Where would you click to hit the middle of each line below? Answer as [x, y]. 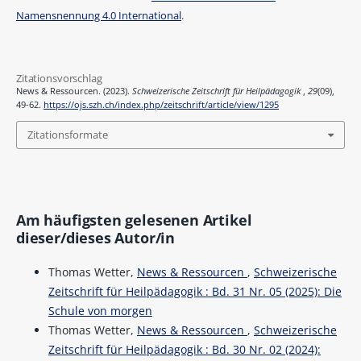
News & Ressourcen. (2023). [74, 91]
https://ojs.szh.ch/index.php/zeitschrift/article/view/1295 [161, 105]
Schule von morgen [100, 311]
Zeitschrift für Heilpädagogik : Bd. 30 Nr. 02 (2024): [184, 350]
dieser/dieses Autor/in [95, 238]
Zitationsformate [67, 135]
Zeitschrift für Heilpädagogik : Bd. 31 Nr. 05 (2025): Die [195, 292]
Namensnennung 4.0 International [98, 15]
